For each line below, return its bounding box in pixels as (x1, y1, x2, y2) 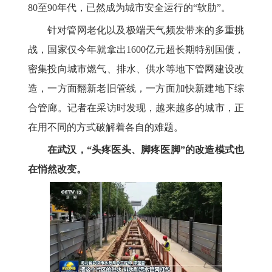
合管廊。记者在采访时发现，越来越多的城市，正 (28, 102, 244, 113)
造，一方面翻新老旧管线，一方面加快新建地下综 (28, 83, 244, 93)
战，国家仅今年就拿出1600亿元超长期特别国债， (28, 44, 244, 55)
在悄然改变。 (28, 163, 86, 174)
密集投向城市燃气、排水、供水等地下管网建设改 (28, 63, 244, 74)
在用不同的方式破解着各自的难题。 (28, 121, 183, 132)
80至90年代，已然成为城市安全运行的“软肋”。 (28, 2, 231, 13)
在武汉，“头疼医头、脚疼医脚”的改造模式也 (47, 144, 244, 155)
